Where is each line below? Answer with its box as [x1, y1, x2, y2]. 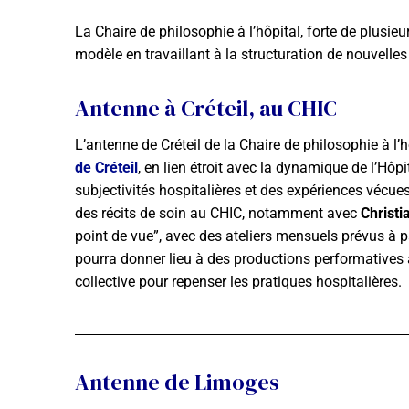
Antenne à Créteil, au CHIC [75, 93, 337, 124]
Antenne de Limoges [75, 367, 279, 398]
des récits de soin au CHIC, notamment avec [75, 204, 361, 223]
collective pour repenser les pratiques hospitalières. [75, 273, 402, 291]
